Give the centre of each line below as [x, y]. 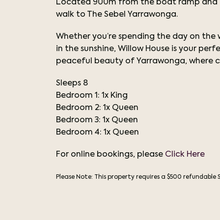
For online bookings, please [110, 155]
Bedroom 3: [79, 120]
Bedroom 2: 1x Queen [97, 108]
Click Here [185, 155]
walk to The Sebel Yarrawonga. [118, 15]
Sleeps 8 [72, 83]
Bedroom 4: [80, 133]
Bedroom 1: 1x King [92, 96]
